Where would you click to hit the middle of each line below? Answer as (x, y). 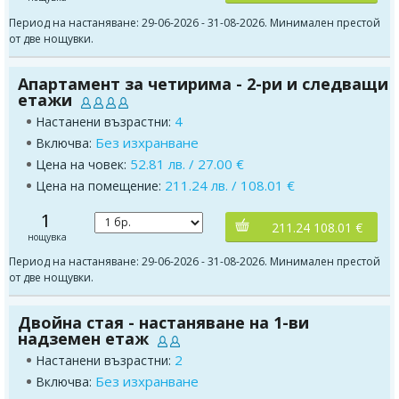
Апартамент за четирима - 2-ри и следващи (203, 83)
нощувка (47, 236)
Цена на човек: (83, 164)
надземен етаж (83, 338)
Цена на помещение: (100, 185)
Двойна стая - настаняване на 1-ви (163, 322)
